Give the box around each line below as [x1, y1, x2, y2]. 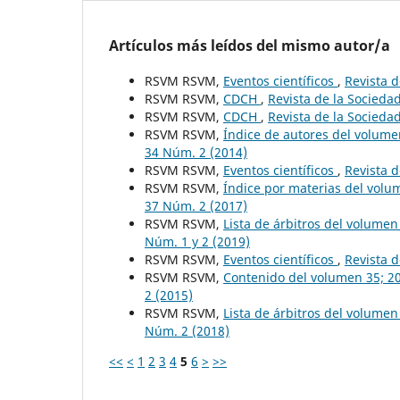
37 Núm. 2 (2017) [145, 196, 247, 214]
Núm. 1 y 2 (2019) [145, 232, 250, 250]
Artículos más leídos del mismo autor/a [109, 35, 390, 55]
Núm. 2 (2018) [145, 321, 229, 339]
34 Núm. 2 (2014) [145, 143, 247, 161]
